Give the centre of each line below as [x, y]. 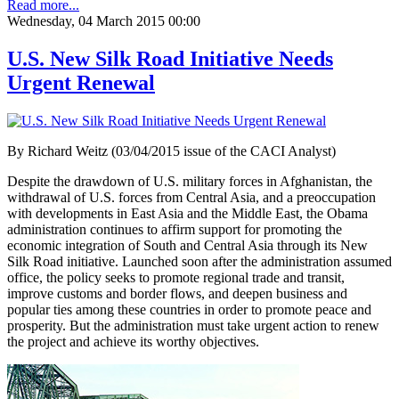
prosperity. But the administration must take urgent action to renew [193, 326]
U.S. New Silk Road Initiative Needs [170, 59]
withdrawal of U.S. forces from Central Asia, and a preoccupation [191, 198]
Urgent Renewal [81, 83]
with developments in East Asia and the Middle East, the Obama [187, 214]
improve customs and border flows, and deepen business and [177, 294]
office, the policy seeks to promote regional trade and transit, [176, 278]
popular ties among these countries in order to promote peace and [189, 310]
